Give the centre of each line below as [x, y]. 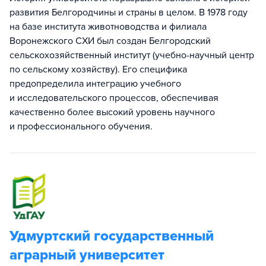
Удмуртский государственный [112, 236]
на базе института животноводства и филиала [108, 27]
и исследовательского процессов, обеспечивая [114, 98]
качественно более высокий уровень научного [112, 112]
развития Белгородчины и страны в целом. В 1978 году [129, 12]
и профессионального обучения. [81, 126]
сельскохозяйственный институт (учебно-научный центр [132, 55]
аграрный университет [87, 255]
